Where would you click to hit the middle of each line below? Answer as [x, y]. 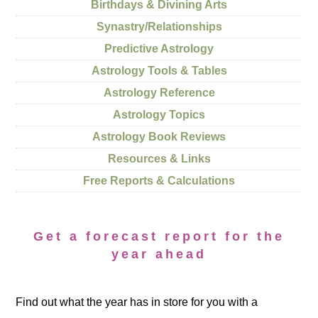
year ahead [159, 254]
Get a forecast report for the [159, 236]
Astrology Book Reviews [159, 137]
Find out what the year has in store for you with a [137, 302]
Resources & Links [159, 159]
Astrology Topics [159, 115]
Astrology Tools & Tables [159, 71]
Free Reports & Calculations [159, 181]
